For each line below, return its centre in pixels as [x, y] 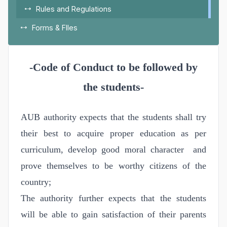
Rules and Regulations [74, 9]
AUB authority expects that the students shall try [113, 117]
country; [36, 182]
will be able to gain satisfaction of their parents [113, 214]
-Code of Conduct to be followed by [113, 67]
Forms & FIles [55, 27]
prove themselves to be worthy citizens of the [113, 165]
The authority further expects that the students [113, 198]
